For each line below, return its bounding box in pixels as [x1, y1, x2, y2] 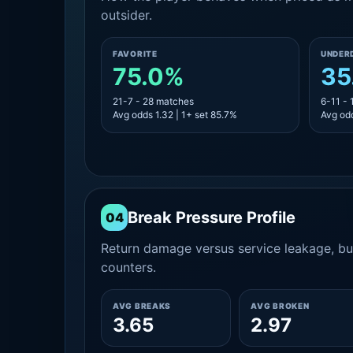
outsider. [101, 7, 152, 23]
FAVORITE [113, 49, 158, 58]
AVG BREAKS [113, 301, 171, 310]
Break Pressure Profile [128, 208, 295, 227]
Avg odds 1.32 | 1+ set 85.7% [113, 109, 237, 121]
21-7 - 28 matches [113, 95, 194, 107]
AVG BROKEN [251, 301, 310, 310]
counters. [101, 259, 156, 275]
